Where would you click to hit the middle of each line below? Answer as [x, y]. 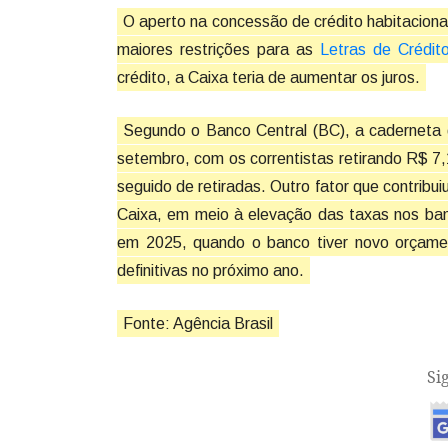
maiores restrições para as [219, 49]
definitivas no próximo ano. [210, 270]
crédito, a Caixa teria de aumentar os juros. [268, 77]
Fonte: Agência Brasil [198, 323]
